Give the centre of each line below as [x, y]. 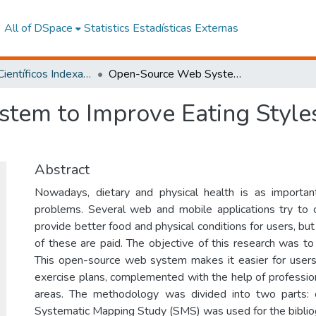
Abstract [62, 170]
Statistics [107, 28]
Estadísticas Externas [185, 28]
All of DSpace [38, 28]
